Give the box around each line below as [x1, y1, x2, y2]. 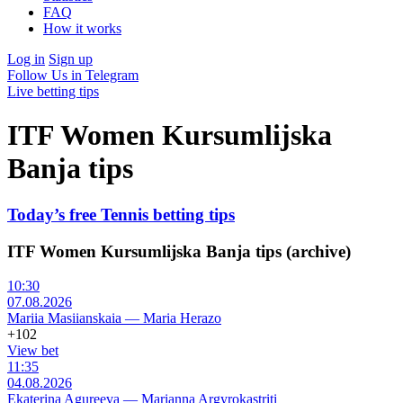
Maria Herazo [143, 310, 221, 327]
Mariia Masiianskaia [7, 310, 121, 327]
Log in [7, 51, 45, 67]
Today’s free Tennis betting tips [7, 204, 235, 224]
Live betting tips [7, 84, 99, 99]
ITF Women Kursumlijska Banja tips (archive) [7, 241, 351, 261]
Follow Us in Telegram [7, 67, 139, 83]
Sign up [49, 51, 93, 67]
